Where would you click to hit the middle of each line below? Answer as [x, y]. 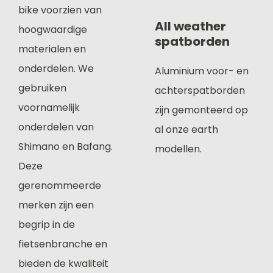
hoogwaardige [53, 30]
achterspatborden [200, 90]
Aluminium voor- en [202, 71]
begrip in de [47, 225]
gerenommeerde [60, 186]
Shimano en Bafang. [66, 147]
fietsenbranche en [63, 244]
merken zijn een [56, 205]
